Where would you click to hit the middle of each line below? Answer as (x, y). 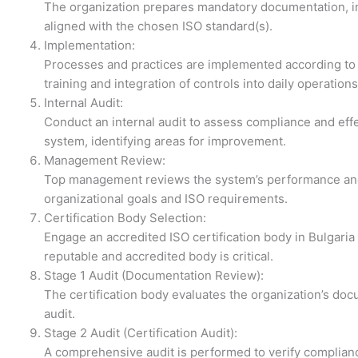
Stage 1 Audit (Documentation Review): (154, 276)
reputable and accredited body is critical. (159, 257)
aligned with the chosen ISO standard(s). (158, 26)
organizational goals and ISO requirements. (166, 199)
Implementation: (89, 46)
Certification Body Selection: (125, 218)
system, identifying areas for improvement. (165, 141)
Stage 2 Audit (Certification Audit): (141, 333)
